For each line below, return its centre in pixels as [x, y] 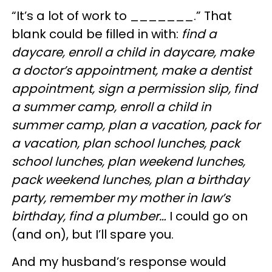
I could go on [207, 216]
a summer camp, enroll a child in [111, 107]
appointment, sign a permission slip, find [134, 89]
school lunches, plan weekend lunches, [128, 161]
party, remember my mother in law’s [121, 198]
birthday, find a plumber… [89, 216]
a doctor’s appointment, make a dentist [131, 70]
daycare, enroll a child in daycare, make [133, 52]
